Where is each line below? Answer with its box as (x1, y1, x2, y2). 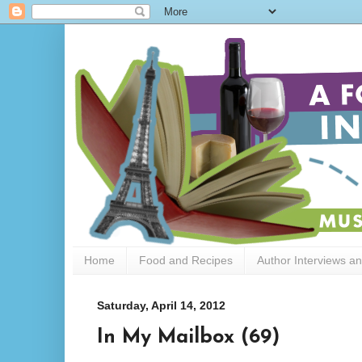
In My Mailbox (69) (97, 326, 280, 347)
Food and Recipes (139, 254, 233, 267)
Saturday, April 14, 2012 (97, 298, 225, 312)
